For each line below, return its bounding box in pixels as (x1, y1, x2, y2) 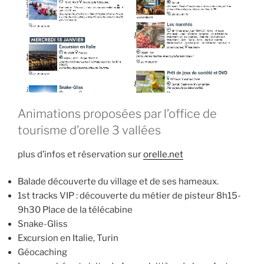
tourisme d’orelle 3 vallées (18, 123, 161, 137)
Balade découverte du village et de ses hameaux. (18, 176, 219, 187)
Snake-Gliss (18, 219, 68, 230)
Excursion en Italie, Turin (18, 233, 118, 244)
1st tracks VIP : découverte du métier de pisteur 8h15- (18, 190, 241, 202)
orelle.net (143, 148, 183, 160)
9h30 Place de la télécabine (18, 204, 133, 216)
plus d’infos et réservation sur (18, 148, 143, 160)
